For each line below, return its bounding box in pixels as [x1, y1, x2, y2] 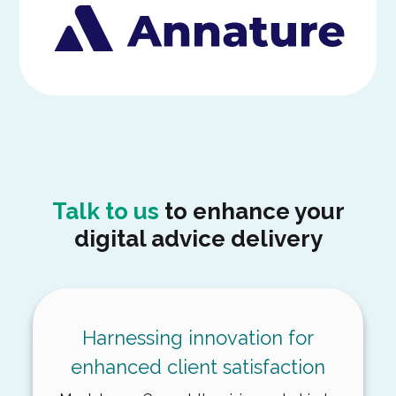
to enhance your [158, 198, 345, 225]
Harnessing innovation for [81, 326, 314, 350]
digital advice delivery [73, 225, 323, 253]
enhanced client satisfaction [70, 355, 325, 379]
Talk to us [51, 198, 159, 225]
